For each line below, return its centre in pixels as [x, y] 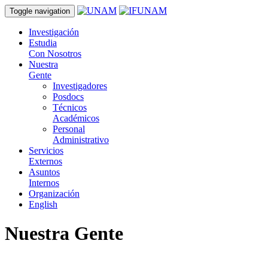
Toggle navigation [40, 11]
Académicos [76, 118]
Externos [45, 161]
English [43, 204]
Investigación [54, 32]
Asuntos [44, 172]
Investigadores [80, 86]
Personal [69, 129]
